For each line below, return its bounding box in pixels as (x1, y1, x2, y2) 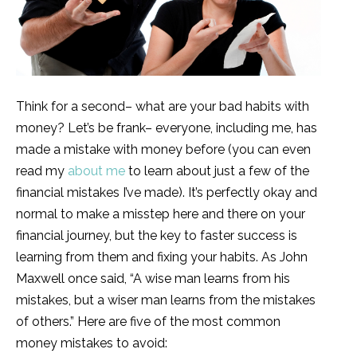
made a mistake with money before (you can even (16, 142, 311, 158)
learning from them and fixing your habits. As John (16, 249, 308, 265)
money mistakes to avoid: (16, 335, 167, 351)
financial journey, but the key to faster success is (16, 228, 297, 244)
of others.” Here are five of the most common (16, 314, 280, 330)
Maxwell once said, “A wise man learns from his (16, 271, 290, 287)
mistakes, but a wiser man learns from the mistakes (16, 292, 316, 308)
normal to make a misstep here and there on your (16, 206, 305, 222)
